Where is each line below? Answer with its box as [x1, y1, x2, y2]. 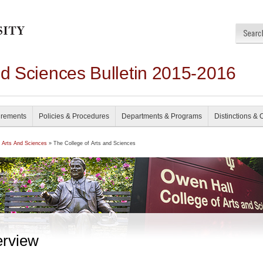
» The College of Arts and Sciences [47, 140, 136, 146]
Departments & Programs [122, 112, 202, 120]
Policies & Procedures [39, 112, 109, 120]
